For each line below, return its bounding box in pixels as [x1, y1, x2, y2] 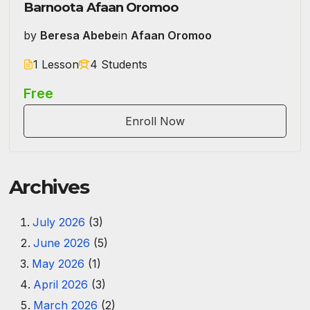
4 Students [89, 57, 147, 72]
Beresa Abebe [39, 28, 118, 43]
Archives [8, 175, 89, 199]
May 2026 [31, 257, 84, 271]
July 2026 [32, 215, 85, 229]
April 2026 [33, 277, 88, 291]
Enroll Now [125, 114, 185, 129]
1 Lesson [33, 57, 79, 72]
